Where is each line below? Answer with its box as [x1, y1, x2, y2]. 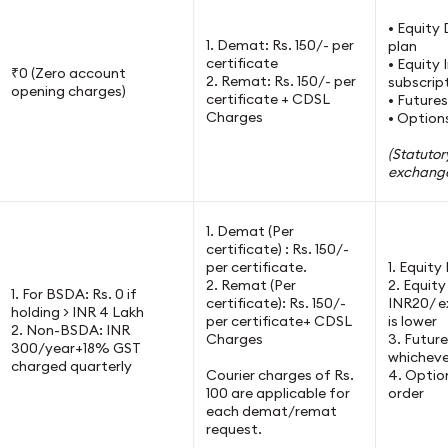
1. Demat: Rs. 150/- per [205, 36, 354, 54]
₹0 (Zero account [10, 64, 126, 82]
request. [205, 420, 262, 438]
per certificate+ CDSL [205, 312, 352, 330]
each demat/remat [205, 402, 337, 420]
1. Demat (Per [205, 222, 294, 240]
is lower [387, 312, 437, 330]
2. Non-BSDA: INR [10, 321, 130, 339]
